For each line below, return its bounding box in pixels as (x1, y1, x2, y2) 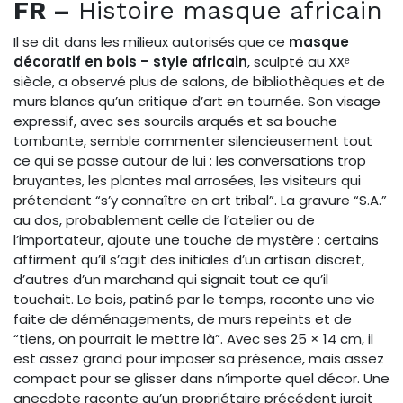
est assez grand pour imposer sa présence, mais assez (13, 348, 384, 368)
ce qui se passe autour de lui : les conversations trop (13, 150, 366, 170)
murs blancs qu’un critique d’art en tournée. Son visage (13, 91, 381, 111)
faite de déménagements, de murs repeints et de (13, 309, 352, 328)
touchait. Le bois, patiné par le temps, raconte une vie (13, 289, 375, 309)
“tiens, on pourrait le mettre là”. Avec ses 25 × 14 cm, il (13, 328, 373, 348)
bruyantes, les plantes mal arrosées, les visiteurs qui (13, 170, 361, 190)
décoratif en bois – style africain (13, 51, 247, 71)
